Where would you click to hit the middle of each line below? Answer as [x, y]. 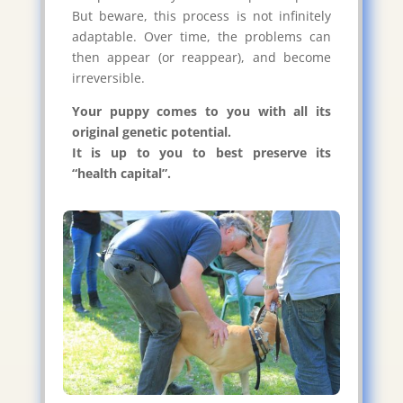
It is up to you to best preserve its [201, 152]
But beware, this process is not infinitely [201, 15]
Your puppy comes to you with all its [201, 111]
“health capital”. [121, 173]
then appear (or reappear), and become [201, 57]
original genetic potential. [151, 131]
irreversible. [108, 77]
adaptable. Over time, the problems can [201, 36]
